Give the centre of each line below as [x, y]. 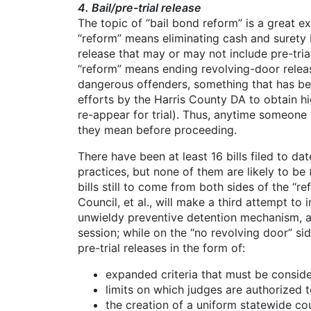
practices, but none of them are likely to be [193, 172]
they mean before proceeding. [157, 130]
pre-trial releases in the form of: [161, 248]
